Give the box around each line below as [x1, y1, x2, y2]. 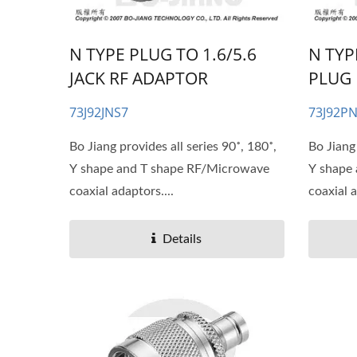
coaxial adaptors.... [69, 185, 174, 198]
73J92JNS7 [69, 104, 128, 122]
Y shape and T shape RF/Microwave [69, 163, 269, 176]
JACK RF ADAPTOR [69, 67, 208, 90]
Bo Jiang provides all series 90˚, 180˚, [69, 140, 277, 154]
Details [163, 233, 202, 246]
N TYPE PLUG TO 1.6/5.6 [69, 43, 257, 66]
